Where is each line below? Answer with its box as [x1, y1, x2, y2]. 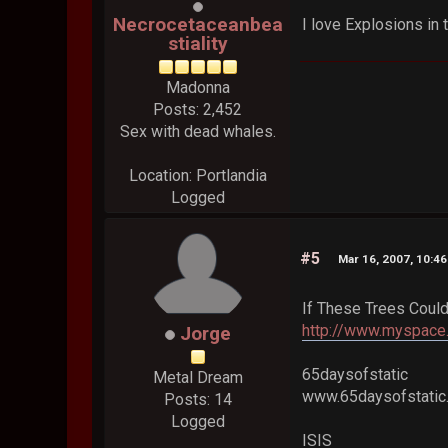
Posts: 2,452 [153, 100, 243, 120]
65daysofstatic [302, 365, 409, 385]
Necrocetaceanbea [112, 13, 283, 37]
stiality [167, 32, 228, 56]
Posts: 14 [163, 390, 232, 410]
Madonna [165, 78, 230, 98]
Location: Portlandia [128, 166, 267, 186]
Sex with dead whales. [119, 122, 276, 142]
